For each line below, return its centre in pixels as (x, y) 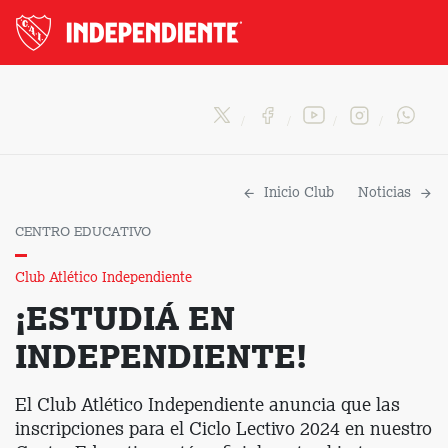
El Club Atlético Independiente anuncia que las (207, 406)
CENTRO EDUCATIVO (83, 232)
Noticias (384, 193)
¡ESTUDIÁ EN (125, 322)
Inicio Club (299, 193)
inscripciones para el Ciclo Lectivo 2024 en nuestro (223, 430)
